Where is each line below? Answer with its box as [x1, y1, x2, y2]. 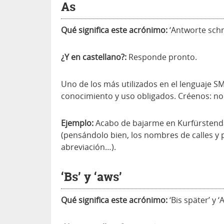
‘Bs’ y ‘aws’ [61, 168, 122, 185]
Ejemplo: [61, 117, 93, 128]
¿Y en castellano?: [61, 51, 126, 62]
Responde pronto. [126, 51, 197, 62]
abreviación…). [61, 141, 116, 152]
